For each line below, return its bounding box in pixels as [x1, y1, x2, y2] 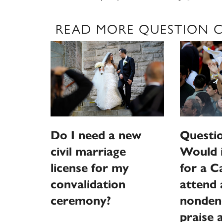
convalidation [51, 176, 125, 192]
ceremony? [51, 193, 111, 208]
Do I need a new [51, 127, 141, 143]
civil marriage [51, 144, 126, 159]
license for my [51, 160, 129, 175]
